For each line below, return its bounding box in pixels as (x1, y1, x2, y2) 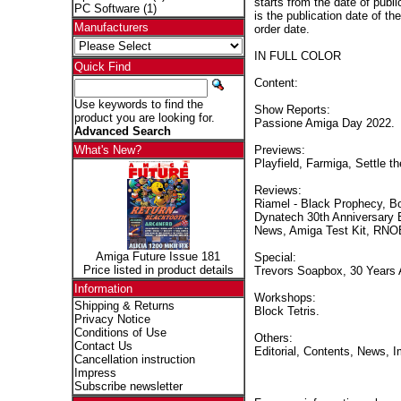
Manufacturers (73, 21, 149, 34)
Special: (253, 250, 296, 264)
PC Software (73, 2, 140, 15)
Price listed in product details (82, 263, 234, 277)
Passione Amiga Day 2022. (253, 115, 395, 130)
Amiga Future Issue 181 (96, 250, 220, 263)
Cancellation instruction (73, 353, 195, 366)
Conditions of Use (73, 326, 166, 339)
